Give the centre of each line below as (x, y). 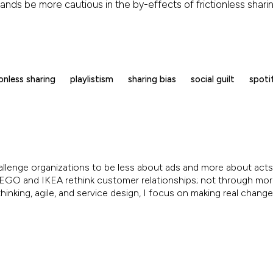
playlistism (92, 79)
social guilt (213, 79)
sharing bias (152, 79)
